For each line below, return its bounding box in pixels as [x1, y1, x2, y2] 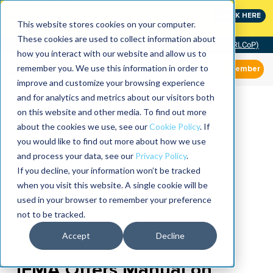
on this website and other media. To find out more [17, 107, 207, 117]
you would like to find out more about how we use [17, 136, 206, 146]
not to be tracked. [17, 209, 85, 219]
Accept [62, 230, 90, 241]
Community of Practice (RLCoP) [150, 40, 259, 49]
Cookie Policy [149, 121, 200, 132]
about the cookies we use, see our [17, 121, 149, 132]
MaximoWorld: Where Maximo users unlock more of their [6, 7, 163, 13]
